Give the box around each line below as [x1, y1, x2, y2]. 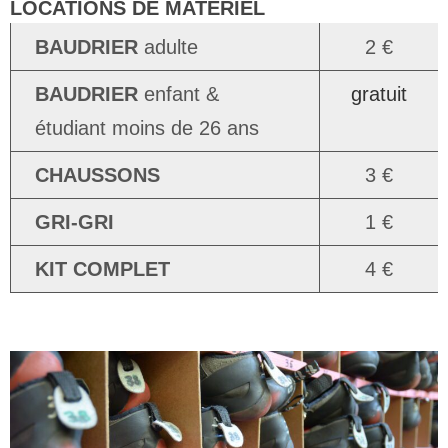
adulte [138, 36, 198, 59]
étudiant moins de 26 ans [35, 117, 259, 140]
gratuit [351, 83, 407, 106]
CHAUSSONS [35, 164, 160, 187]
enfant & [138, 83, 219, 106]
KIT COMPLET [35, 258, 170, 281]
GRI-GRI [35, 211, 114, 234]
